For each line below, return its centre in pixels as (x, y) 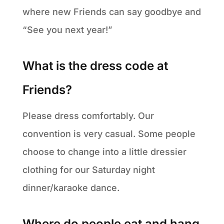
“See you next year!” (67, 29)
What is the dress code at (95, 65)
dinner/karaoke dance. (71, 187)
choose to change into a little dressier (104, 151)
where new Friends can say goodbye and (111, 11)
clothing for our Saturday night (88, 169)
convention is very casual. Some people (109, 133)
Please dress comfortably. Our (88, 115)
